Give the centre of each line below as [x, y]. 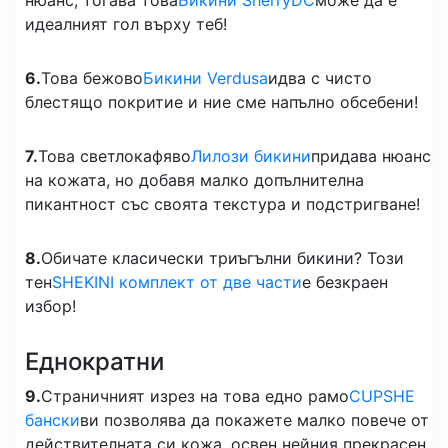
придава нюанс [371, 155]
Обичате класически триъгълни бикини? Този [222, 257]
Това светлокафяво [114, 155]
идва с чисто [320, 77]
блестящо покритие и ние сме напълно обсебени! [221, 101]
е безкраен [345, 281]
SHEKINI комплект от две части [177, 281]
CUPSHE [382, 395]
